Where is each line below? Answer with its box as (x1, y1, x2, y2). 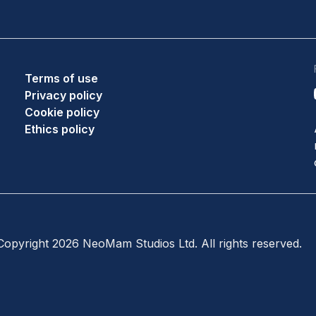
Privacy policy (24, 87, 102, 102)
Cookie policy (24, 104, 99, 119)
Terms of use (24, 71, 98, 85)
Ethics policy (24, 121, 95, 136)
